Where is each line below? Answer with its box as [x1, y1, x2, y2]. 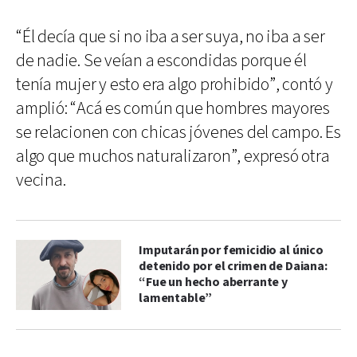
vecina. [16, 168, 66, 192]
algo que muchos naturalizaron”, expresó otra [16, 144, 330, 168]
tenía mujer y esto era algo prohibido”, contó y [16, 73, 333, 96]
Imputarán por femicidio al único [139, 241, 324, 259]
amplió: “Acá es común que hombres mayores [16, 96, 330, 120]
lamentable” [139, 289, 213, 307]
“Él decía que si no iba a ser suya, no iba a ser [16, 25, 325, 49]
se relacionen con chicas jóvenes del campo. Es [16, 120, 341, 144]
